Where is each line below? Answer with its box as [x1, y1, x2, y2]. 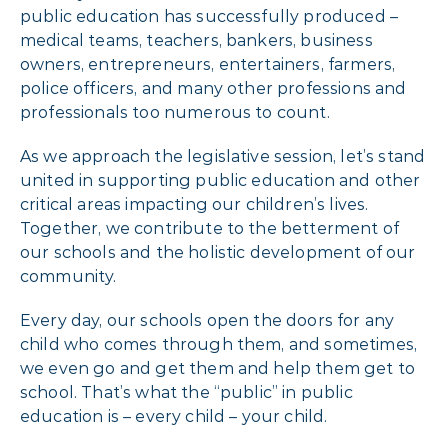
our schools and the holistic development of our [20, 242, 416, 262]
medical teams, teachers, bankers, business [20, 30, 373, 50]
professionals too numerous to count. [20, 102, 330, 122]
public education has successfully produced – [20, 6, 399, 26]
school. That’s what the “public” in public [20, 382, 353, 402]
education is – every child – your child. [20, 406, 328, 426]
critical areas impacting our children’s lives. [20, 194, 369, 214]
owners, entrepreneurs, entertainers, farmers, [20, 54, 396, 74]
